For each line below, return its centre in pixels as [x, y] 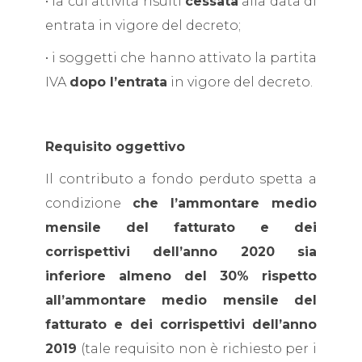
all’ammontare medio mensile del [181, 300]
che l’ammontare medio [225, 203]
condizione [89, 203]
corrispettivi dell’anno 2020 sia [181, 252]
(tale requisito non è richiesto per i [197, 349]
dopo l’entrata [118, 82]
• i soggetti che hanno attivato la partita [181, 58]
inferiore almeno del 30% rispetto [181, 276]
